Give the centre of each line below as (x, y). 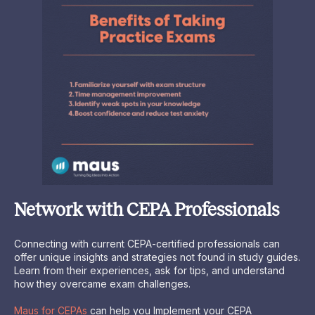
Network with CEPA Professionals (147, 210)
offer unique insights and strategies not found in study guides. (157, 257)
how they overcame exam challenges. (102, 283)
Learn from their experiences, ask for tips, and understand (149, 270)
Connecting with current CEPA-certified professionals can (147, 243)
